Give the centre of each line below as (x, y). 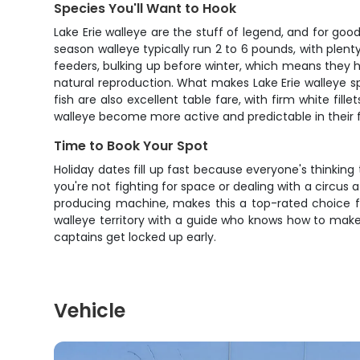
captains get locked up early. (135, 237)
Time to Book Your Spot (131, 146)
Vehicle (90, 311)
